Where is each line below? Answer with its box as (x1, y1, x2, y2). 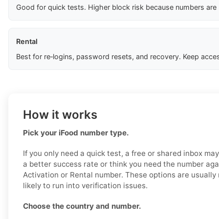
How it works (23, 108, 97, 122)
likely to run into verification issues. (23, 181, 148, 191)
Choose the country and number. (23, 201, 141, 211)
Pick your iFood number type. (23, 128, 129, 138)
